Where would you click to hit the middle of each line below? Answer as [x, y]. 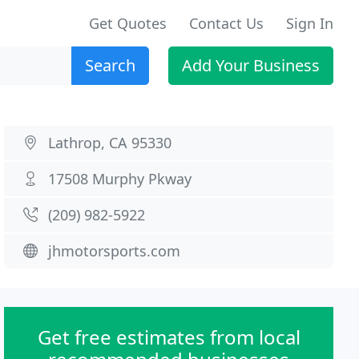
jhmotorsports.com [115, 251]
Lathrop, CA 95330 [110, 143]
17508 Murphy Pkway [120, 179]
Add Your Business [251, 65]
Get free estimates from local [169, 337]
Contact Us [226, 23]
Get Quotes [128, 23]
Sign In [310, 23]
